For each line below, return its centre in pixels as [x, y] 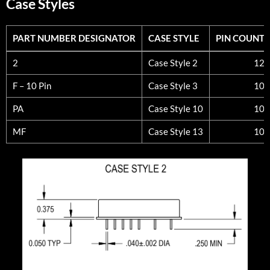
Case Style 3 [173, 85]
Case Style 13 [176, 131]
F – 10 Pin [32, 85]
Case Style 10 [176, 108]
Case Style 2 [173, 62]
